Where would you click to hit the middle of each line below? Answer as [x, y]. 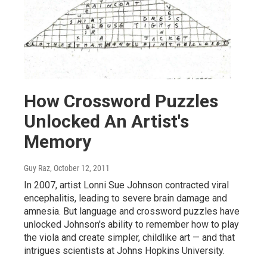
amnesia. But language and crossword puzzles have [132, 211]
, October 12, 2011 [80, 168]
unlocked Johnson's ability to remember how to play [131, 224]
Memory [58, 141]
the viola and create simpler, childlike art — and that [129, 237]
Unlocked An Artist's [106, 121]
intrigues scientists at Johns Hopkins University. [124, 250]
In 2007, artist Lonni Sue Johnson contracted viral [126, 185]
